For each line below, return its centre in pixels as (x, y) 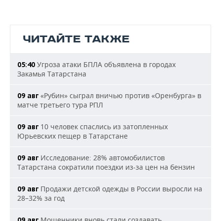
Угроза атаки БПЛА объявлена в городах (105, 65)
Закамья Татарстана (52, 74)
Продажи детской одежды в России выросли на (120, 189)
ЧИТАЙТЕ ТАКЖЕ (76, 39)
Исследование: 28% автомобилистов (102, 158)
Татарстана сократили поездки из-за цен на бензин (106, 167)
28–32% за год (41, 198)
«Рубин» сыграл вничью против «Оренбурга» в (120, 96)
